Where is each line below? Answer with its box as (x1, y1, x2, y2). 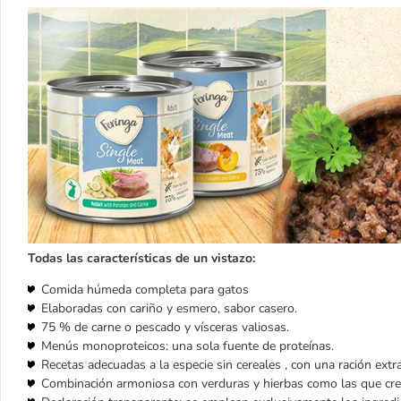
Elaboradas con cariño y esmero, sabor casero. (41, 300, 297, 318)
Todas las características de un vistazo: (28, 250, 255, 268)
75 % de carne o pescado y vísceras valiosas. (41, 319, 289, 337)
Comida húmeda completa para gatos (41, 281, 249, 299)
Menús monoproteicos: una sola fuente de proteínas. (41, 337, 334, 355)
